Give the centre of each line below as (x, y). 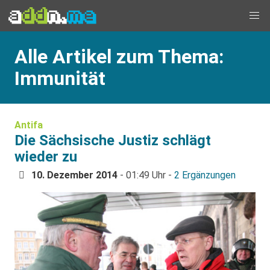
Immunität (60, 78)
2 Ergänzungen (205, 175)
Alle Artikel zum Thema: (119, 57)
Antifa (29, 125)
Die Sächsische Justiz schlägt (113, 140)
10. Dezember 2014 (74, 175)
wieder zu (46, 157)
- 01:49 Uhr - (146, 175)
